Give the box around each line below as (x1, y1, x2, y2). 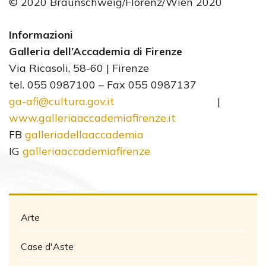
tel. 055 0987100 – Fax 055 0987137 (9, 78, 197, 91)
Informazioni (9, 28, 73, 42)
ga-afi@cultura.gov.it (9, 94, 115, 108)
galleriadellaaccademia (25, 128, 144, 141)
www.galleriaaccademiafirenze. (9, 111, 168, 125)
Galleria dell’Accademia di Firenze (9, 45, 182, 58)
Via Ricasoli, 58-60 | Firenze (9, 61, 149, 75)
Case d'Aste (21, 240, 74, 252)
